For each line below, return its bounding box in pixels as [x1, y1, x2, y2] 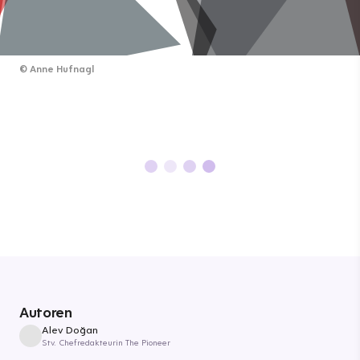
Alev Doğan [42, 323, 98, 336]
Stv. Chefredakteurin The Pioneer [42, 337, 170, 348]
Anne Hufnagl [30, 63, 94, 75]
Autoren [19, 303, 72, 321]
